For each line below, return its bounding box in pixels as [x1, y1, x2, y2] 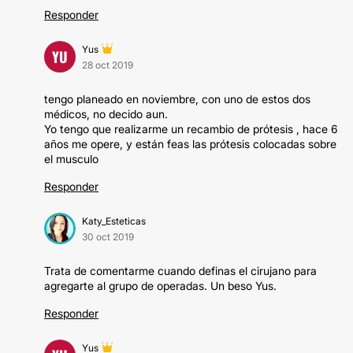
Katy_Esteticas [82, 215, 146, 227]
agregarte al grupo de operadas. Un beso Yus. [44, 279, 277, 292]
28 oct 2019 [82, 59, 133, 71]
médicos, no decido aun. [44, 107, 168, 121]
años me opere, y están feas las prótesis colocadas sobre [44, 137, 336, 150]
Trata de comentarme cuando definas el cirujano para [44, 264, 317, 277]
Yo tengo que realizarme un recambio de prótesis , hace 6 [44, 122, 338, 136]
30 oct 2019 [82, 231, 134, 243]
